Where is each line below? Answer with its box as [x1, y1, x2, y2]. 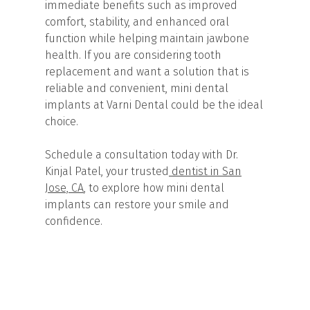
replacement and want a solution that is [45, 64, 249, 78]
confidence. [45, 214, 102, 228]
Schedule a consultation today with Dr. [45, 147, 238, 161]
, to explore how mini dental [84, 181, 224, 194]
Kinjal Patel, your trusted [45, 164, 169, 178]
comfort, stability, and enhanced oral [45, 15, 229, 28]
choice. [45, 114, 78, 128]
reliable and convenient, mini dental [45, 81, 228, 95]
